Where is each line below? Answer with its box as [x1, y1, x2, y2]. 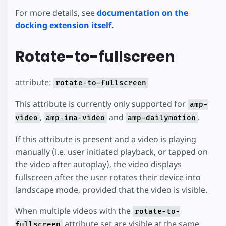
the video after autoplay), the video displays [15, 158, 182, 170]
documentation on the [97, 7, 188, 19]
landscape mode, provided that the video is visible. [15, 184, 207, 195]
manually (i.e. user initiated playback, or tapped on [15, 146, 208, 157]
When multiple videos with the [15, 205, 133, 217]
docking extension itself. [15, 20, 114, 31]
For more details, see [15, 7, 97, 19]
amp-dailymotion [128, 114, 196, 123]
